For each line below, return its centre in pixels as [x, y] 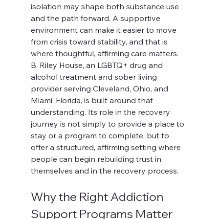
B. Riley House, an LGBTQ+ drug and [98, 65]
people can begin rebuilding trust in [97, 159]
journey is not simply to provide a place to [108, 124]
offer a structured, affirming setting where [107, 147]
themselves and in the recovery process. [104, 171]
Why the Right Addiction [98, 197]
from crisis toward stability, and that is [100, 42]
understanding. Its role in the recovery [101, 112]
